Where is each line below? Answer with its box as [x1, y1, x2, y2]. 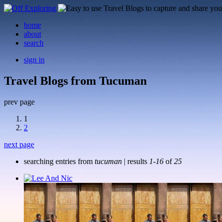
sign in [24, 55, 45, 64]
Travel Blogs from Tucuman [4, 74, 147, 87]
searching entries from [24, 157, 95, 166]
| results [122, 157, 149, 166]
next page [4, 140, 34, 149]
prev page [4, 97, 35, 106]
